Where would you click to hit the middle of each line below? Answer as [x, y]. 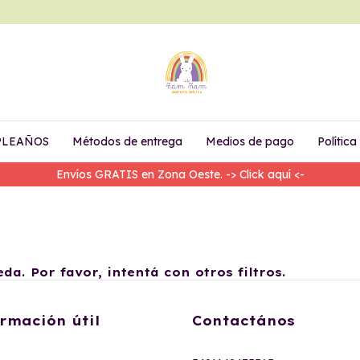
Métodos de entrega [127, 141]
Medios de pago [250, 141]
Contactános [243, 321]
